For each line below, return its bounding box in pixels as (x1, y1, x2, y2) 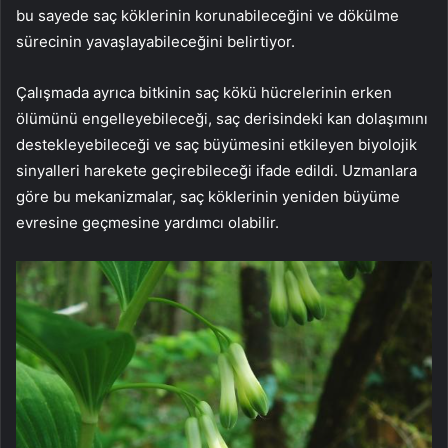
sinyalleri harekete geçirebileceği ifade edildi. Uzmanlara (16, 161, 417, 181)
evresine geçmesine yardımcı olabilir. (16, 213, 279, 233)
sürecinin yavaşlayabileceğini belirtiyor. (16, 32, 295, 52)
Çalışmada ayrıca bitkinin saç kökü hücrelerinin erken (16, 83, 392, 103)
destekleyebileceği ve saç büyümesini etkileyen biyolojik (16, 135, 417, 155)
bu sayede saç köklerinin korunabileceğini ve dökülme (16, 6, 399, 26)
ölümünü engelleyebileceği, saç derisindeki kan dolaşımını (16, 109, 428, 129)
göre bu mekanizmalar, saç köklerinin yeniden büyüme (16, 187, 400, 207)
